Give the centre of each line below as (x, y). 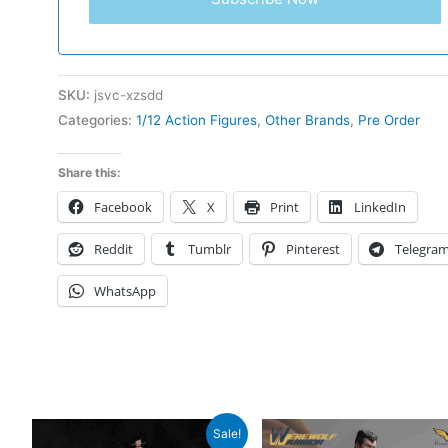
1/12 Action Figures (196, 119)
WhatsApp (124, 290)
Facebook (122, 206)
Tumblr (209, 248)
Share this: (89, 172)
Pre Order (388, 119)
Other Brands (307, 119)
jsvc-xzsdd (128, 94)
